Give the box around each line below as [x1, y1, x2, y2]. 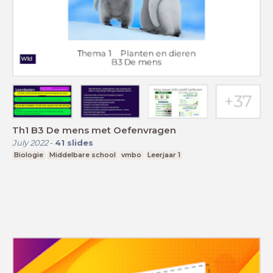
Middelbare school [49, 150, 116, 159]
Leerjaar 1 [147, 150, 181, 159]
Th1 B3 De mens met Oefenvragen [12, 124, 176, 136]
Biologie [14, 150, 44, 159]
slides [67, 137, 93, 147]
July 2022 [12, 137, 48, 147]
